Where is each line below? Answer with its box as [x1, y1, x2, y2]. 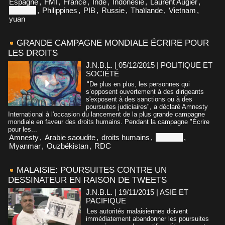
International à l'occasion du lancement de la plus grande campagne [8, 110, 205, 118]
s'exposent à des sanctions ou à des [86, 95, 192, 103]
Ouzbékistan [47, 141, 88, 150]
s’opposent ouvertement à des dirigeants [86, 87, 204, 95]
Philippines [42, 6, 77, 15]
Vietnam [169, 6, 196, 15]
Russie [101, 6, 125, 15]
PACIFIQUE [86, 196, 126, 205]
